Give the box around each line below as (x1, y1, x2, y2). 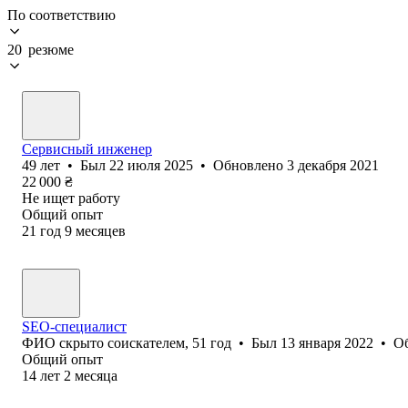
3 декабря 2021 (287, 157, 379, 173)
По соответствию (7, 6, 116, 23)
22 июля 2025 (109, 157, 193, 173)
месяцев (76, 222, 126, 239)
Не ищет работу (22, 189, 120, 206)
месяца (75, 367, 117, 383)
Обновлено (213, 157, 287, 173)
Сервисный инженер (22, 140, 152, 157)
